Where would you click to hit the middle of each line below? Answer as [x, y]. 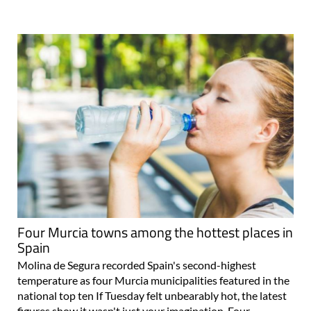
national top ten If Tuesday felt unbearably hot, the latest [152, 295]
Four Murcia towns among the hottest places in [155, 232]
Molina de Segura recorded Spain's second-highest [137, 264]
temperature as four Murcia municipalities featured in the [153, 280]
